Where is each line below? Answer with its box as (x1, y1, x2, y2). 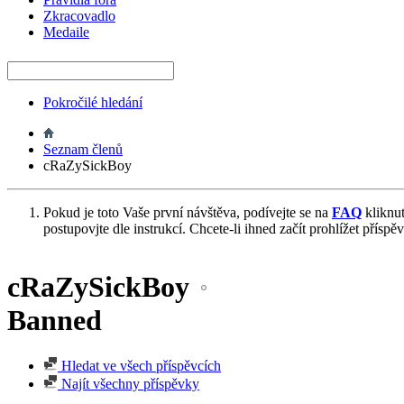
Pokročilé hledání (43, 94, 142, 110)
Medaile (43, 23, 89, 40)
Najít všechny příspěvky (58, 376, 199, 392)
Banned (7, 304, 102, 337)
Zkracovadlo (43, 7, 115, 23)
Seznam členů (43, 141, 123, 157)
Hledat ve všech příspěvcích (58, 358, 221, 374)
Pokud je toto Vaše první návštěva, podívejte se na (43, 204, 332, 220)
